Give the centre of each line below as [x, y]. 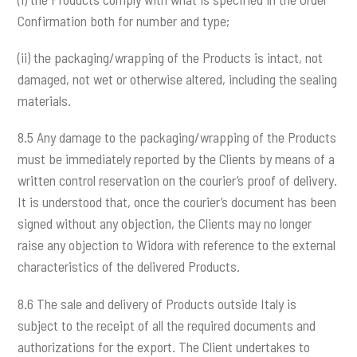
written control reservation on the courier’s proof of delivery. [178, 180]
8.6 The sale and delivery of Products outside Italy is [157, 303]
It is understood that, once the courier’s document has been [177, 202]
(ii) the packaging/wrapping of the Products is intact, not [171, 58]
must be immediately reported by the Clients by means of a [177, 159]
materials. [45, 101]
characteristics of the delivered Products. [129, 267]
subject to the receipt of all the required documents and [167, 325]
